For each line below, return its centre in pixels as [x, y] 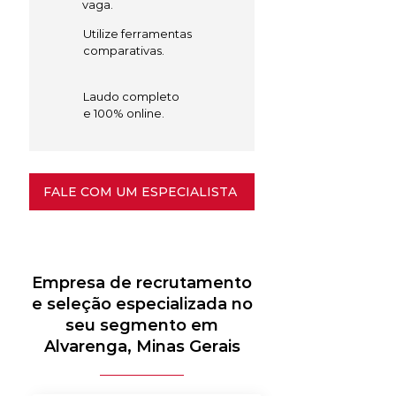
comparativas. [124, 50]
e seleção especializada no [142, 304]
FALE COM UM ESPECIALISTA [140, 192]
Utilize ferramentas [137, 34]
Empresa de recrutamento [142, 283]
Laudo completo [131, 96]
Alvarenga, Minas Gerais [142, 346]
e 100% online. [124, 113]
